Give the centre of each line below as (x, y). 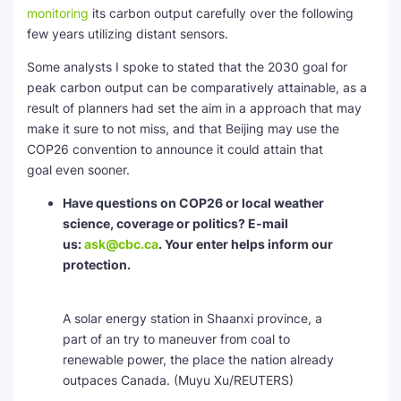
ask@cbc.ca (121, 244)
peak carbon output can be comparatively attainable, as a (197, 87)
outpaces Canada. (116, 380)
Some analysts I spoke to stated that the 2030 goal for (187, 67)
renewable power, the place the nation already (198, 359)
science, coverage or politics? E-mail (175, 223)
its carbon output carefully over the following (221, 13)
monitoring (58, 13)
